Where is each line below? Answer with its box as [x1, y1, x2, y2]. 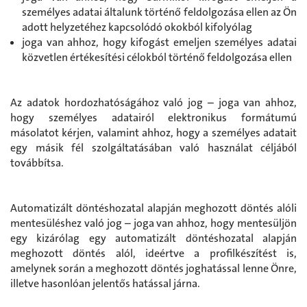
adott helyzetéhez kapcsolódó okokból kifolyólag [22, 19, 252, 34]
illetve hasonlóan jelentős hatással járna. [10, 275, 200, 291]
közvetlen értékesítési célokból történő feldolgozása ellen [22, 49, 292, 64]
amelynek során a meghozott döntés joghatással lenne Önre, [10, 260, 297, 275]
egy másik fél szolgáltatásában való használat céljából [10, 140, 297, 155]
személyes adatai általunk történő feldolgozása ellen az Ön [22, 4, 297, 19]
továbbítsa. [10, 155, 64, 170]
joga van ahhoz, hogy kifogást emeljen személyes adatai [22, 34, 297, 49]
